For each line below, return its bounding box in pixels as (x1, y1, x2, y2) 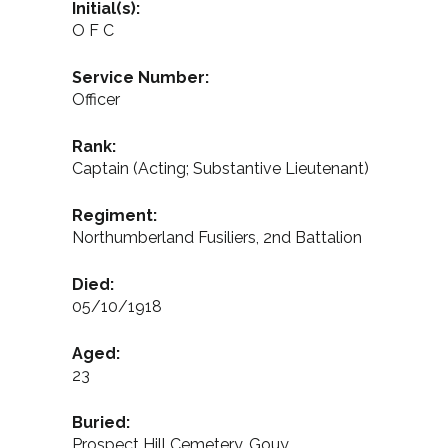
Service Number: (72, 68, 209, 87)
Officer (72, 90, 120, 109)
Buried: (72, 413, 130, 432)
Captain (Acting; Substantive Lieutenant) (72, 159, 369, 178)
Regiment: (72, 206, 157, 225)
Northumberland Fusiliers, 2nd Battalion (72, 228, 362, 247)
